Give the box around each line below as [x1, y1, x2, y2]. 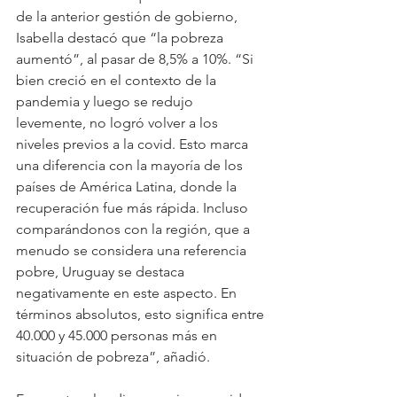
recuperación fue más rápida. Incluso [16, 198, 252, 216]
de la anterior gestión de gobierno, [16, 7, 241, 25]
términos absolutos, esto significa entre [16, 305, 268, 323]
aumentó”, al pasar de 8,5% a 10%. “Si [16, 50, 257, 67]
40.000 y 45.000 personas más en [16, 326, 221, 344]
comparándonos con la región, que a [16, 220, 253, 237]
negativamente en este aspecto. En [16, 284, 240, 301]
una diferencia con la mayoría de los [16, 156, 246, 174]
